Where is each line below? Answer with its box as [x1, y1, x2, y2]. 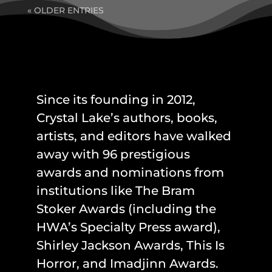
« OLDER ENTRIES [27, 5, 104, 16]
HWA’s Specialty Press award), [36, 220, 220, 234]
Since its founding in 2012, [36, 92, 195, 107]
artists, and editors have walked [36, 129, 231, 143]
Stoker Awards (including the [36, 202, 216, 216]
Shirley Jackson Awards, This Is [36, 238, 225, 253]
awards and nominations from [36, 165, 224, 180]
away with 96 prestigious [36, 147, 190, 161]
